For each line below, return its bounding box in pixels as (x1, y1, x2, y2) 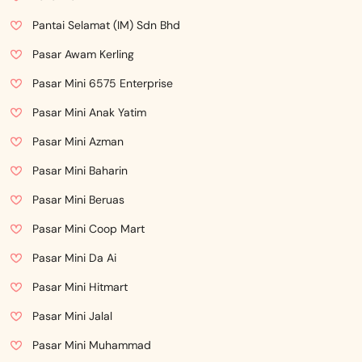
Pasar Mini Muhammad (32, 338, 151, 352)
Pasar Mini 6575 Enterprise (32, 76, 173, 90)
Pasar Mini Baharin (32, 163, 128, 178)
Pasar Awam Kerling (32, 47, 134, 61)
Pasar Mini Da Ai (32, 250, 116, 265)
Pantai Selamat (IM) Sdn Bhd (32, 18, 180, 32)
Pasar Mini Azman (32, 134, 124, 149)
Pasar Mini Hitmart (32, 280, 128, 294)
